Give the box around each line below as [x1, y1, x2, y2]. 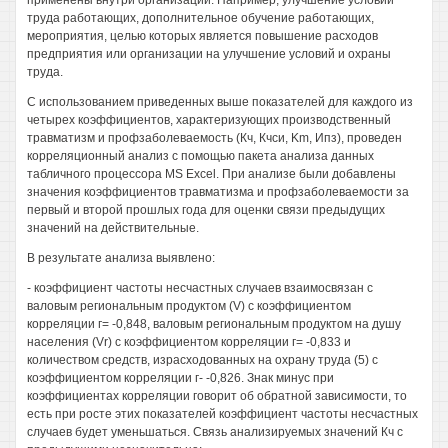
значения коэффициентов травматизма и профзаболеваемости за [27, 185, 409, 199]
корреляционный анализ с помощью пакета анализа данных [27, 149, 374, 163]
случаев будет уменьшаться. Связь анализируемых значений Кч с [27, 425, 403, 439]
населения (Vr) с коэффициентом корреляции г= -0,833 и [27, 335, 351, 349]
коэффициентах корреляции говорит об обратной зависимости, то [27, 389, 407, 403]
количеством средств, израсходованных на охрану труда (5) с [27, 353, 378, 367]
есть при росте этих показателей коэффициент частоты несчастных [27, 407, 418, 421]
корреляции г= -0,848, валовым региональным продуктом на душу [27, 317, 401, 331]
